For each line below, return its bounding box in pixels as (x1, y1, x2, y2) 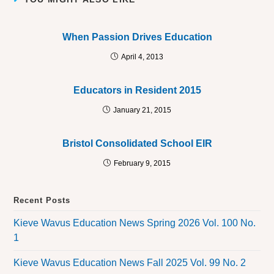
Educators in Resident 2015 (73, 85, 201, 96)
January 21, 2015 (113, 106, 171, 115)
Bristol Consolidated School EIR (62, 138, 212, 149)
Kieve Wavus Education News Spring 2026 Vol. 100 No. (13, 218, 256, 229)
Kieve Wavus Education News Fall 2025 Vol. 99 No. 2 (13, 257, 246, 268)
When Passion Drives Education (62, 32, 212, 43)
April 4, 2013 (121, 53, 163, 62)
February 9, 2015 (114, 159, 171, 168)
